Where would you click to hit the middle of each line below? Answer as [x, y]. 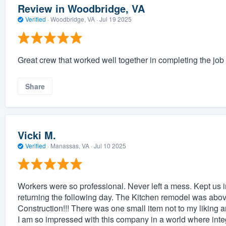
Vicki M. [37, 135]
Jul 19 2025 [115, 19]
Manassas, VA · [71, 145]
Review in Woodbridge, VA [81, 9]
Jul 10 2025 [110, 145]
